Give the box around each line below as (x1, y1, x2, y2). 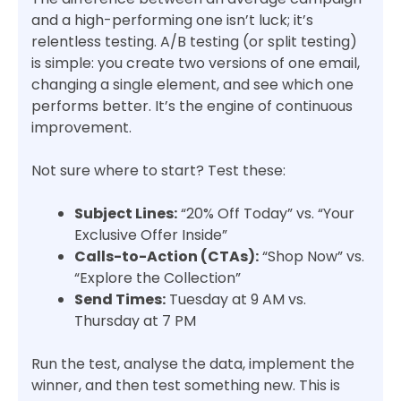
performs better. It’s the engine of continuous (31, 96, 353, 117)
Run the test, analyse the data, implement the (31, 354, 354, 375)
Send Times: (74, 289, 166, 311)
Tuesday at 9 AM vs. (166, 289, 306, 311)
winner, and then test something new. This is (31, 375, 340, 397)
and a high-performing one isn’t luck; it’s (31, 10, 313, 31)
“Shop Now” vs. (259, 246, 364, 268)
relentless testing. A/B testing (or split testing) (31, 31, 357, 53)
